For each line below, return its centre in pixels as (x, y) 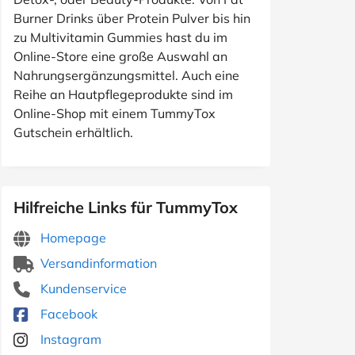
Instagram (69, 339)
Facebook (67, 314)
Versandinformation (97, 263)
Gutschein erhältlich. (73, 132)
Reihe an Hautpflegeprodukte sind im (123, 94)
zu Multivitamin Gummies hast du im (120, 37)
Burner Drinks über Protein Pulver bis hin (132, 18)
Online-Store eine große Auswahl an (120, 56)
